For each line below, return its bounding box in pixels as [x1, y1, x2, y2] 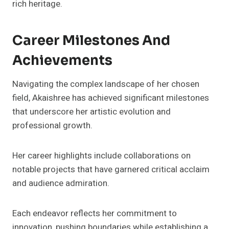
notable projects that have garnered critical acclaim [12, 163, 210, 176]
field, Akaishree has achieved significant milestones [12, 91, 209, 104]
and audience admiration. [12, 176, 109, 190]
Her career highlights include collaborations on [12, 149, 191, 162]
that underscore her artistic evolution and [12, 105, 171, 118]
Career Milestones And [12, 32, 170, 49]
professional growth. [12, 119, 93, 132]
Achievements [12, 52, 112, 69]
